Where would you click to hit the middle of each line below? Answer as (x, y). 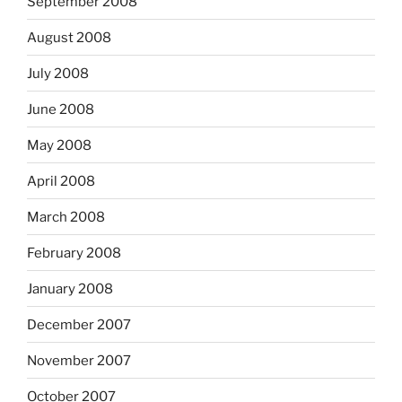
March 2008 (66, 217)
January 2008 (70, 288)
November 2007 (79, 360)
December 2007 (79, 324)
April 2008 (61, 181)
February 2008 (74, 253)
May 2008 (59, 145)
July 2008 (58, 73)
